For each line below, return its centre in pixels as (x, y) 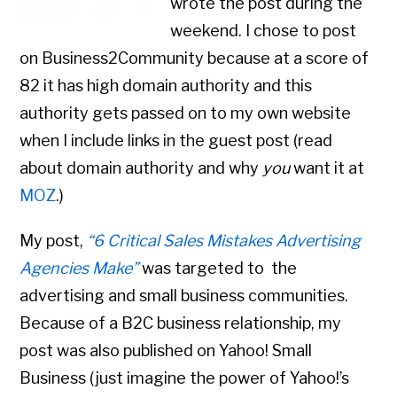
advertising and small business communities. (184, 296)
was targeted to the (220, 269)
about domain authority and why (141, 168)
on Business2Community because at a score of (195, 58)
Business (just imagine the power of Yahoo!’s (185, 378)
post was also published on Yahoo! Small (166, 351)
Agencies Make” (79, 269)
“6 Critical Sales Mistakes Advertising (224, 241)
